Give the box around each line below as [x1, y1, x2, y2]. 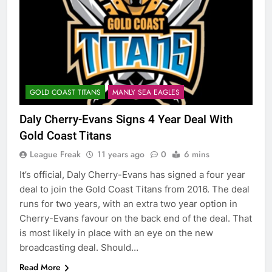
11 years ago [97, 148, 144, 161]
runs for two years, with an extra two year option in [19, 198, 237, 210]
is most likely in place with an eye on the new [19, 227, 213, 239]
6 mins [184, 148, 209, 161]
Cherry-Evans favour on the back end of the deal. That [19, 212, 252, 225]
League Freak [30, 148, 81, 161]
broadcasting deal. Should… [19, 242, 138, 254]
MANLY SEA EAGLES [112, 87, 180, 98]
